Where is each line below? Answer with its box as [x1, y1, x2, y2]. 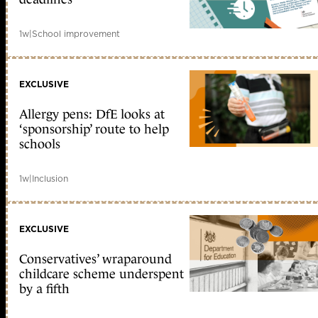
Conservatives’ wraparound [19, 251, 172, 266]
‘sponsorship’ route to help [19, 122, 169, 137]
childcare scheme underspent [19, 266, 184, 281]
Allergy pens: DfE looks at [19, 107, 165, 122]
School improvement [32, 28, 120, 40]
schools [19, 137, 60, 152]
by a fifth [19, 281, 70, 296]
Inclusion [32, 172, 68, 185]
